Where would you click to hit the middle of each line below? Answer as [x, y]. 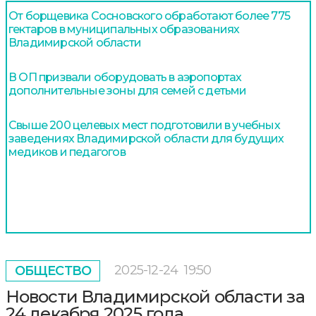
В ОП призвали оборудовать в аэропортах [125, 77]
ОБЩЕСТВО [53, 271]
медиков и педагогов [67, 152]
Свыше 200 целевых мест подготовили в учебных [144, 125]
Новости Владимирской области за [155, 296]
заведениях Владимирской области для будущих [146, 138]
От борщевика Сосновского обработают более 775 [149, 16]
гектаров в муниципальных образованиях [124, 29]
